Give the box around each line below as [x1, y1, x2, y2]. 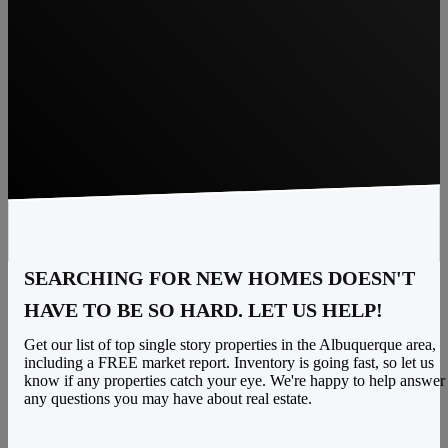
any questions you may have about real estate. [24, 390, 312, 407]
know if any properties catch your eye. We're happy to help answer [24, 372, 445, 389]
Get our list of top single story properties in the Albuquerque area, [24, 336, 436, 353]
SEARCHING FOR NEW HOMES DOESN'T [24, 267, 415, 289]
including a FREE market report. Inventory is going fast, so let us [24, 354, 434, 371]
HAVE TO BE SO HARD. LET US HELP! [24, 299, 383, 321]
